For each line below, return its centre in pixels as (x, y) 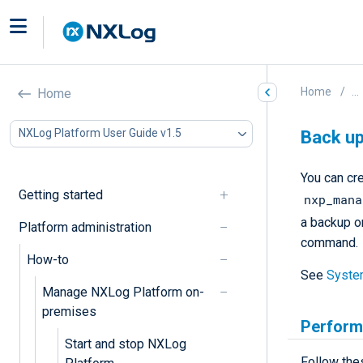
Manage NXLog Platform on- (123, 292)
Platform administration (85, 227)
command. (329, 242)
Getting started (60, 194)
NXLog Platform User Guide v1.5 (100, 133)
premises (69, 311)
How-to (47, 259)
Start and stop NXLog (125, 344)
